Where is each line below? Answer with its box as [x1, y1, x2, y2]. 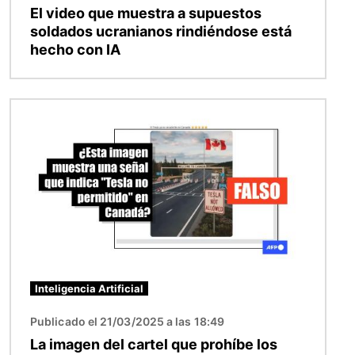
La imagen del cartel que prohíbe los [30, 336, 277, 353]
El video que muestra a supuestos [30, 4, 261, 21]
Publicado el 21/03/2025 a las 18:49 [30, 315, 224, 329]
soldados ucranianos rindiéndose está [30, 22, 292, 40]
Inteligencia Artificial [35, 282, 143, 296]
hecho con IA [30, 40, 120, 58]
